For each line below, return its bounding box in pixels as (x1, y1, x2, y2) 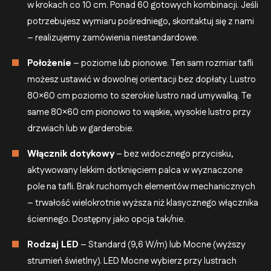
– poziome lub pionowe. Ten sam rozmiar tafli (71, 56, 253, 70)
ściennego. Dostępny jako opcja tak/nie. (27, 212, 185, 226)
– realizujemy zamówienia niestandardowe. (27, 31, 198, 44)
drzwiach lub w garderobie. (27, 122, 134, 135)
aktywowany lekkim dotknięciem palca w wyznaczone (27, 163, 243, 177)
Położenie (27, 56, 71, 70)
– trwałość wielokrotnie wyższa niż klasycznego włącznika (27, 196, 258, 209)
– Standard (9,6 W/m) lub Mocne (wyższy (79, 238, 246, 251)
